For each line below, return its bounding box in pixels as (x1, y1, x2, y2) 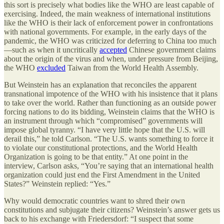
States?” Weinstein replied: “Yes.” (4, 179, 110, 188)
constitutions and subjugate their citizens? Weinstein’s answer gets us (4, 205, 220, 214)
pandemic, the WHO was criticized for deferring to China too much (4, 36, 216, 45)
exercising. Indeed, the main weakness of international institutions (4, 9, 210, 18)
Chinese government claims (127, 45, 216, 54)
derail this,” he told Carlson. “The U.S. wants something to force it (4, 134, 213, 143)
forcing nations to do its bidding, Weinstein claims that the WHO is (4, 107, 214, 116)
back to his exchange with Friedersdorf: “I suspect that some (4, 214, 193, 223)
